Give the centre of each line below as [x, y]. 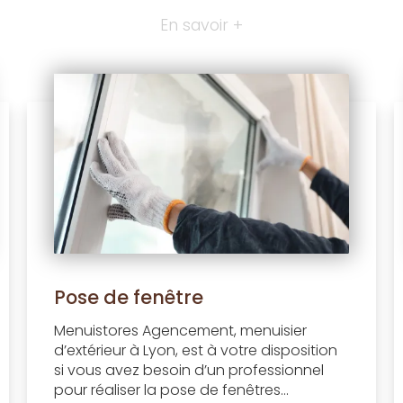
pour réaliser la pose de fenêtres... [171, 390]
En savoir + [201, 25]
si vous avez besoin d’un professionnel [188, 370]
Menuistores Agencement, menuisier [180, 330]
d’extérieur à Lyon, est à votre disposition [195, 350]
